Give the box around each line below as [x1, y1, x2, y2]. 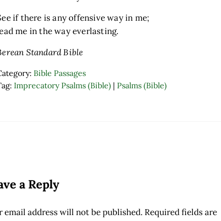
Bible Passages [34, 68, 86, 78]
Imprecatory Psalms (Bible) [14, 80, 111, 91]
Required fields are [145, 206, 218, 218]
